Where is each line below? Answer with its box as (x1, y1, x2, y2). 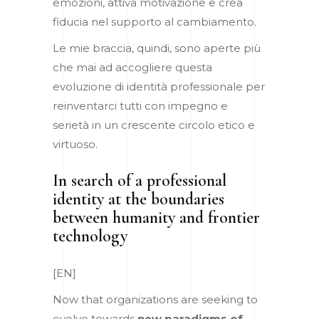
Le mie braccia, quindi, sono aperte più (53, 41, 261, 55)
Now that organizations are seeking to (53, 292, 258, 306)
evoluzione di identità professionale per (53, 79, 265, 93)
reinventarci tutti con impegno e (53, 98, 228, 113)
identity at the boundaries (53, 188, 224, 209)
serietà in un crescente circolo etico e (53, 117, 255, 132)
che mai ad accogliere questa (53, 60, 212, 74)
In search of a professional (53, 169, 226, 191)
